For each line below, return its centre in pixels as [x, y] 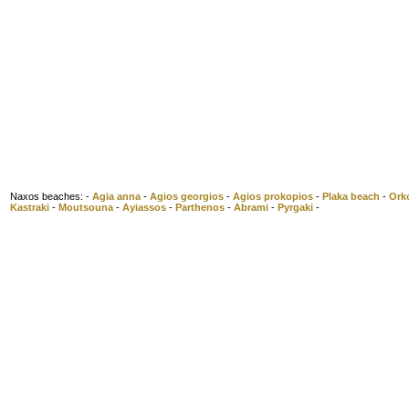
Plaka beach [351, 196]
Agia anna [116, 196]
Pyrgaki [295, 207]
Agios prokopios [273, 196]
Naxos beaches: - [51, 196]
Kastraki [30, 207]
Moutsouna [86, 207]
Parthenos [200, 207]
